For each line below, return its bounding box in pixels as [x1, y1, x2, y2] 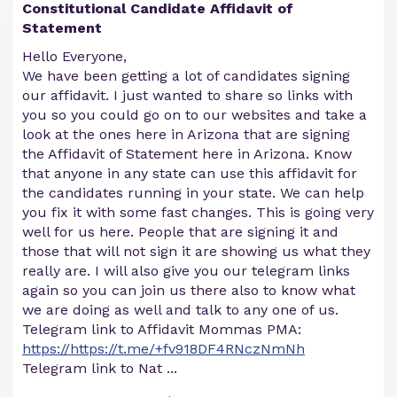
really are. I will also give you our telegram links [22, 262, 350, 279]
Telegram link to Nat [22, 360, 162, 377]
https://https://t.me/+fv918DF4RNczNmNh [22, 340, 305, 357]
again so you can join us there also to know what [22, 282, 355, 299]
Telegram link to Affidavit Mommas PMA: [22, 321, 301, 338]
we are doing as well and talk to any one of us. [22, 301, 339, 318]
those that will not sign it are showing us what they [22, 243, 370, 260]
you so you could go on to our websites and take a [22, 106, 367, 123]
